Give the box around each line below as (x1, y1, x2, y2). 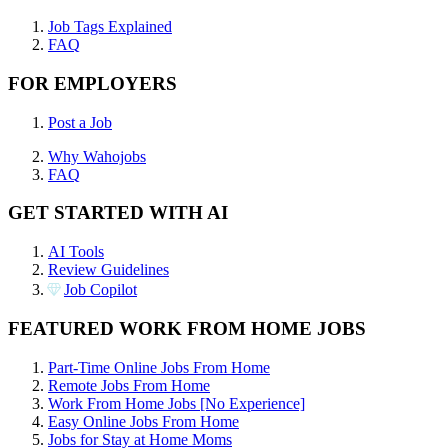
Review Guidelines (48, 261, 169, 279)
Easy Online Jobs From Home (48, 412, 239, 430)
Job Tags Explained (48, 18, 172, 36)
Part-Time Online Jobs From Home (48, 358, 270, 376)
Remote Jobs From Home (48, 376, 210, 394)
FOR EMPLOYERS (8, 72, 177, 94)
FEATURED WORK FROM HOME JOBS (8, 317, 366, 339)
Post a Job (48, 113, 112, 131)
